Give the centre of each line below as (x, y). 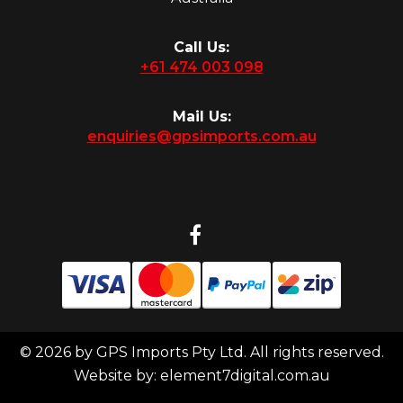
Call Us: (201, 48)
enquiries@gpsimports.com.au (201, 137)
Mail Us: (201, 117)
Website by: (116, 376)
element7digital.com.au (245, 376)
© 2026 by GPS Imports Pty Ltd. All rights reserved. (201, 353)
